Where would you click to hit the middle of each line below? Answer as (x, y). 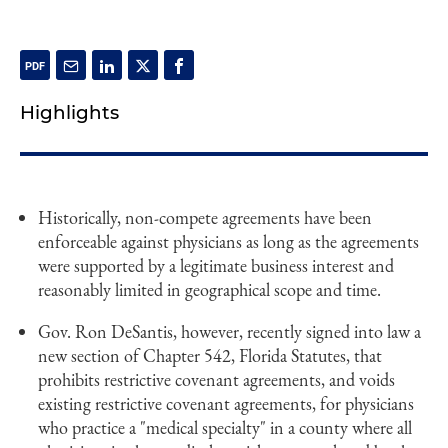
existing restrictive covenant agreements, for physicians (226, 403)
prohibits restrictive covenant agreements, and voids (216, 379)
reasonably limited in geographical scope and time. (209, 289)
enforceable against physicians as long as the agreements (228, 241)
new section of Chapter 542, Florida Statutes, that (210, 355)
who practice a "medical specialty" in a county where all (225, 427)
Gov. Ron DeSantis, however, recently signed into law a (229, 331)
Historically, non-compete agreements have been (205, 217)
